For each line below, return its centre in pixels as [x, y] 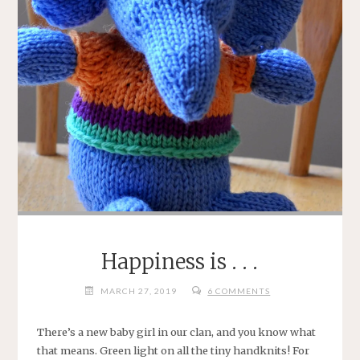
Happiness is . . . [180, 262]
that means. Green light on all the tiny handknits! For [173, 351]
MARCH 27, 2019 [138, 290]
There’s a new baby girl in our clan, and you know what [176, 332]
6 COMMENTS [239, 290]
